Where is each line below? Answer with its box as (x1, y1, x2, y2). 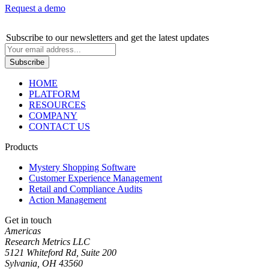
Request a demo (5, 2, 65, 13)
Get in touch (5, 214, 52, 225)
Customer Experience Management (29, 172, 162, 183)
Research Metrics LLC (5, 236, 90, 247)
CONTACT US (29, 121, 90, 131)
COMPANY (29, 110, 77, 121)
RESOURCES (29, 99, 86, 110)
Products (5, 141, 38, 152)
